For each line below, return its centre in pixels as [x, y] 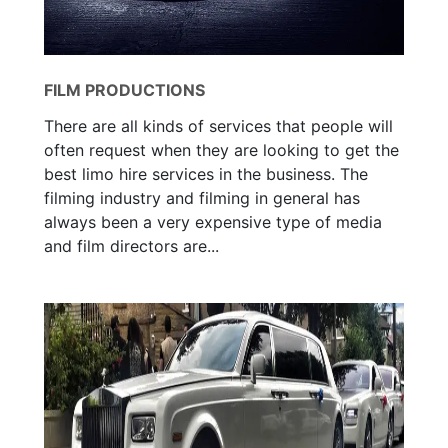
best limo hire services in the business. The [206, 173]
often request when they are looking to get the [221, 149]
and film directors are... [131, 245]
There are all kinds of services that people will [218, 125]
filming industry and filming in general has [202, 197]
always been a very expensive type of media [213, 221]
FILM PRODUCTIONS [124, 89]
